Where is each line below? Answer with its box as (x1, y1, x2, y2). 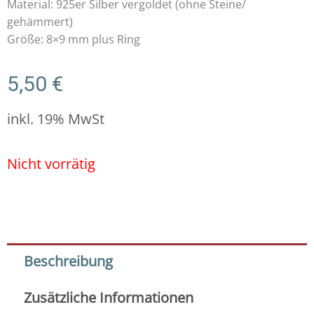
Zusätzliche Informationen (24, 288, 193, 308)
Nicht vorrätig (7, 154, 95, 174)
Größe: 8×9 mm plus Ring (7, 32, 140, 48)
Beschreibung (24, 252, 113, 271)
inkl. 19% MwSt (7, 109, 104, 129)
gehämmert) (7, 14, 73, 30)
